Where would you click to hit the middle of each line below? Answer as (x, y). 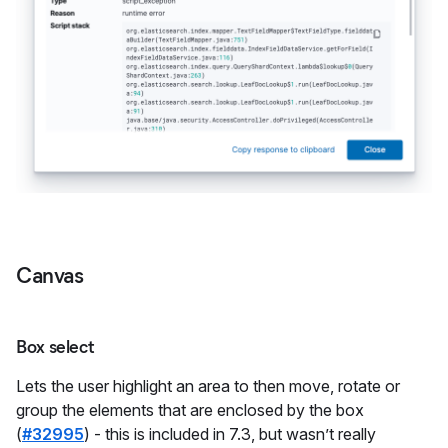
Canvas (50, 276)
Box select (55, 347)
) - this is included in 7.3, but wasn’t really (230, 434)
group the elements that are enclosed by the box (190, 410)
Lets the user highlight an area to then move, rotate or (208, 386)
